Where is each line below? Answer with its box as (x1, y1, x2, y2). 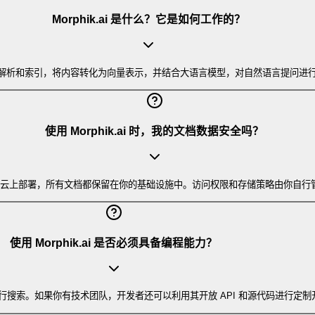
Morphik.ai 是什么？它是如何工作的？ (51, 13, 245, 25)
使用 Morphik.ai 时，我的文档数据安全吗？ (45, 124, 264, 137)
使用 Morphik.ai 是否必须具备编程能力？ (10, 236, 217, 249)
